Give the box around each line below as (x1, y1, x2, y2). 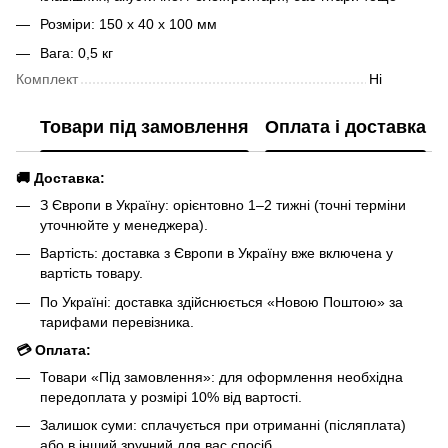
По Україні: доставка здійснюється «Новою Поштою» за (40, 293, 403, 310)
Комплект (16, 70, 78, 87)
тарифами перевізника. (40, 313, 194, 330)
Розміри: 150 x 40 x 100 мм (40, 16, 217, 33)
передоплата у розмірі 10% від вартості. (40, 389, 302, 406)
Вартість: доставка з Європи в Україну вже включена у (40, 245, 393, 262)
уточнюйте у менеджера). (40, 216, 208, 233)
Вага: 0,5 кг (40, 44, 113, 61)
